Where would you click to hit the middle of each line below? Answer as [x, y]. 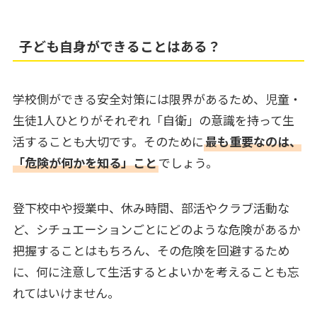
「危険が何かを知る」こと [85, 162]
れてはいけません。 [66, 292]
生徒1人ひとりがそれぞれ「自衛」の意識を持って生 [153, 120]
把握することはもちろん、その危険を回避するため [151, 250]
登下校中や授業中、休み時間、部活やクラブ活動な [151, 207]
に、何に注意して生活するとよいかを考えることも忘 [156, 271]
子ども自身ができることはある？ [120, 45]
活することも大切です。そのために [108, 141]
